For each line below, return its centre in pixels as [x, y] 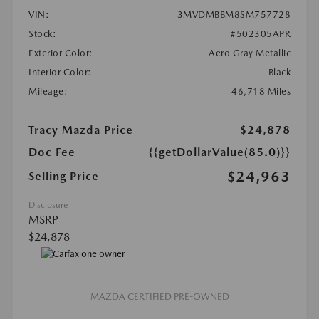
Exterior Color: [61, 53]
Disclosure [48, 205]
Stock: [42, 34]
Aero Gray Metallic [250, 53]
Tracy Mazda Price [81, 130]
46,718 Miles [261, 92]
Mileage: [48, 92]
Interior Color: [60, 73]
